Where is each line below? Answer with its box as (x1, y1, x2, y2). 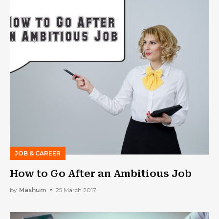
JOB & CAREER (15, 150, 61, 157)
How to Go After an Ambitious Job (10, 168, 192, 179)
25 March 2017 (56, 186, 96, 194)
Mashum (19, 186, 46, 194)
